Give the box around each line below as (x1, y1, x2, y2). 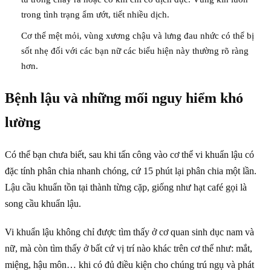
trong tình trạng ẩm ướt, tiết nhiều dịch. (21, 9, 169, 19)
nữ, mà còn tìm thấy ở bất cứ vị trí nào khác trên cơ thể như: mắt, (5, 243, 252, 253)
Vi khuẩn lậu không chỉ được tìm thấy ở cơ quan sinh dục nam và (5, 226, 254, 237)
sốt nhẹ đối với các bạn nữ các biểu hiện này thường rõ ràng (21, 45, 249, 56)
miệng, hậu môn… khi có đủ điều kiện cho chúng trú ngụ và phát (5, 259, 254, 270)
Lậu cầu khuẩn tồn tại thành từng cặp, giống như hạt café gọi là (5, 181, 247, 192)
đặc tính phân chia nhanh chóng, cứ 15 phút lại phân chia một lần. (5, 165, 256, 176)
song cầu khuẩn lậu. (5, 198, 81, 209)
